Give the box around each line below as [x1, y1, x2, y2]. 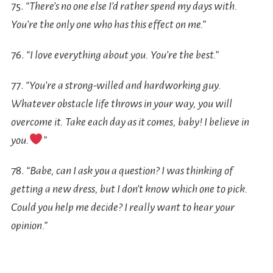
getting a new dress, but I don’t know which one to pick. [10, 182, 248, 195]
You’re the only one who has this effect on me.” [10, 18, 206, 30]
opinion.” [10, 219, 48, 232]
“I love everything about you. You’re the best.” [26, 48, 219, 61]
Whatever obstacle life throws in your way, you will [10, 97, 232, 110]
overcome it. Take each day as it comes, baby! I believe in [10, 115, 249, 128]
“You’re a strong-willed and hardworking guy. [25, 79, 221, 91]
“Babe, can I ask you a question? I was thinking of [26, 164, 233, 177]
